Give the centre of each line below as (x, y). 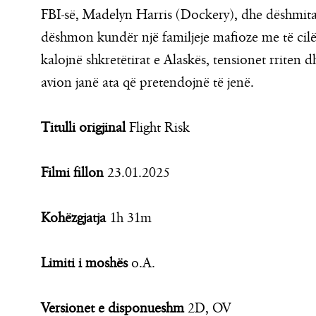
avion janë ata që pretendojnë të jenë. (147, 83)
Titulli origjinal (83, 128)
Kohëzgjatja (73, 218)
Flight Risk (158, 128)
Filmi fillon (72, 173)
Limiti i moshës (84, 263)
